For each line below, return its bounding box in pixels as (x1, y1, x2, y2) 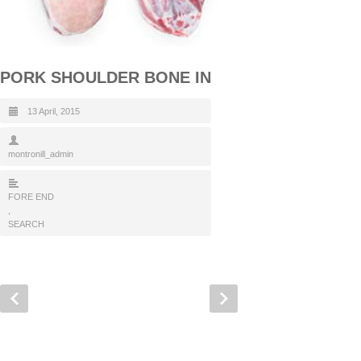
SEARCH (8, 218, 44, 229)
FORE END (8, 191, 54, 201)
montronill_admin (8, 148, 73, 159)
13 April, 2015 (27, 106, 80, 116)
